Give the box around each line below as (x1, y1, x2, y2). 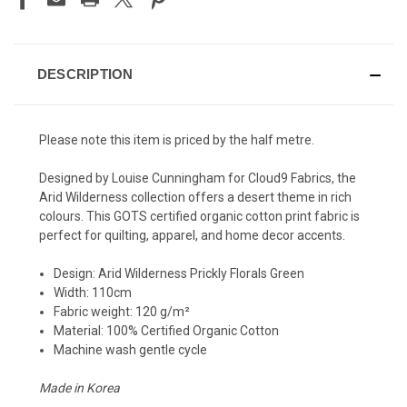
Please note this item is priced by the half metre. (39, 132, 314, 147)
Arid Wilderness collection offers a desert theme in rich (39, 189, 352, 204)
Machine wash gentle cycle (54, 342, 208, 357)
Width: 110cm (54, 284, 133, 300)
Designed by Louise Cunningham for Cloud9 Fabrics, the (39, 170, 356, 185)
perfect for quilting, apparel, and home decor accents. (39, 227, 345, 243)
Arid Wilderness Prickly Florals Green (95, 265, 305, 281)
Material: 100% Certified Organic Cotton (54, 323, 280, 338)
